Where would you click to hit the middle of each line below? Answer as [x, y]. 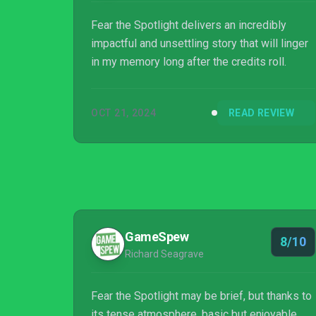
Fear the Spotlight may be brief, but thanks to [201, 296]
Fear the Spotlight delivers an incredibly [189, 25]
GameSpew [157, 237]
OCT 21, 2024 [124, 113]
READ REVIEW [261, 113]
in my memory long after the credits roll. [189, 62]
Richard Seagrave [164, 254]
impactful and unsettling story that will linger [200, 43]
